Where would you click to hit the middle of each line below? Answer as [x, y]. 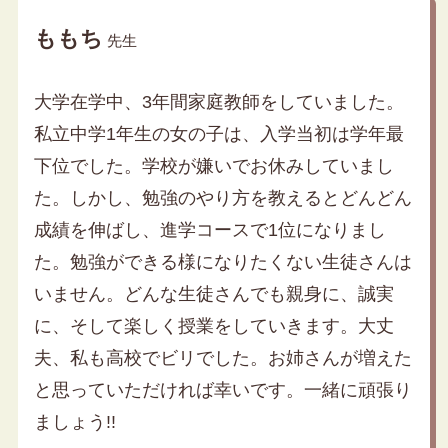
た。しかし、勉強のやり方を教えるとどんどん [222, 198]
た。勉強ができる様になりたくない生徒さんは [222, 262]
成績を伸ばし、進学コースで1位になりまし [209, 230]
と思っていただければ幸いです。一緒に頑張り [222, 390]
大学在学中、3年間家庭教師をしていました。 [218, 102]
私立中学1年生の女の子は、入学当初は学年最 [218, 134]
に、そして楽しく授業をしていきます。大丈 [213, 326]
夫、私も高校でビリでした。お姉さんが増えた [222, 358]
